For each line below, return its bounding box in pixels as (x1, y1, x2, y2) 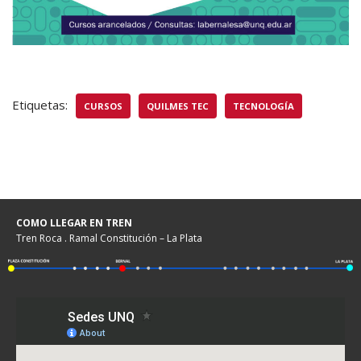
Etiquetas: (12, 97, 68, 113)
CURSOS (84, 100, 122, 112)
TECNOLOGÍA (233, 100, 294, 112)
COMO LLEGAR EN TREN (16, 216, 132, 230)
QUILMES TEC (147, 100, 209, 112)
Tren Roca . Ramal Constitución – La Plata (16, 231, 202, 245)
